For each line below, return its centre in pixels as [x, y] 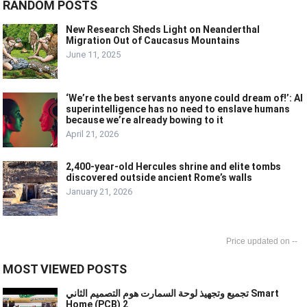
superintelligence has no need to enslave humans [178, 109]
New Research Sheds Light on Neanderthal [163, 30]
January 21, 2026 [99, 192]
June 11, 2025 [94, 55]
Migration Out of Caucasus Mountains [153, 41]
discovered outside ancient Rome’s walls [159, 178]
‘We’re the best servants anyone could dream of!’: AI [185, 98]
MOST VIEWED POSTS [65, 269]
